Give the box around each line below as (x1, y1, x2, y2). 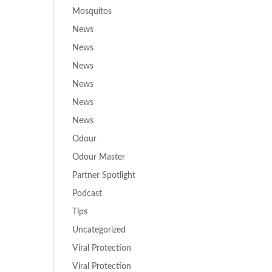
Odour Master (72, 153, 126, 161)
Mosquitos (72, 7, 112, 16)
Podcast (72, 189, 103, 198)
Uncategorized (72, 226, 126, 234)
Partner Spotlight (72, 171, 136, 180)
